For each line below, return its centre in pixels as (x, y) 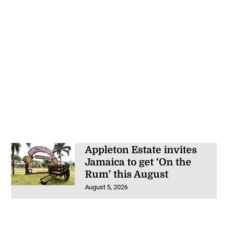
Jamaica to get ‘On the (138, 162)
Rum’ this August (126, 174)
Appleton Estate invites (141, 150)
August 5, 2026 (106, 187)
